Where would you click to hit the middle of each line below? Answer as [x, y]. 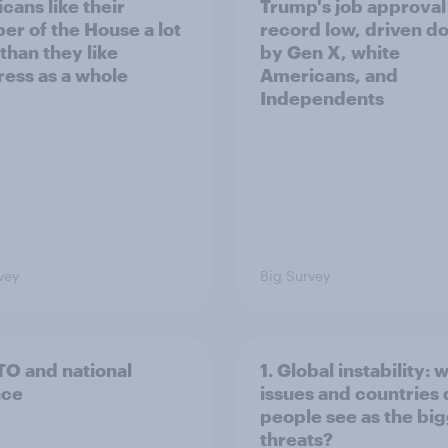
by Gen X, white [330, 52]
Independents [322, 98]
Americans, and [329, 75]
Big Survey [295, 275]
